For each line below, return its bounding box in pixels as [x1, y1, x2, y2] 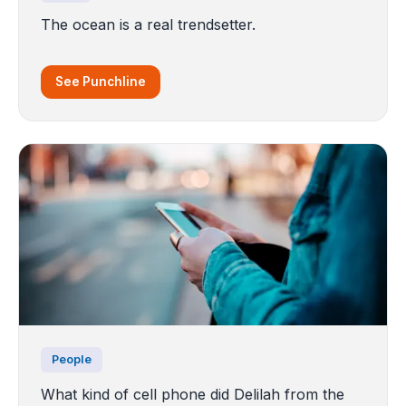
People [52, 353, 92, 367]
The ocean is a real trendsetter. [41, 15, 256, 34]
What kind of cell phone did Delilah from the [41, 385, 344, 404]
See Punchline [55, 74, 146, 90]
